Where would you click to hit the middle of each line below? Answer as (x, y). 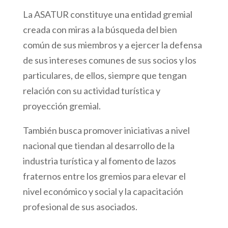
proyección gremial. (62, 106)
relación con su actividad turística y (91, 91)
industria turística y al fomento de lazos (99, 161)
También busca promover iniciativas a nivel (106, 130)
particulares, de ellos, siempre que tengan (105, 75)
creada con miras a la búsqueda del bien (100, 30)
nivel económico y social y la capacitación (103, 191)
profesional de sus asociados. (80, 207)
